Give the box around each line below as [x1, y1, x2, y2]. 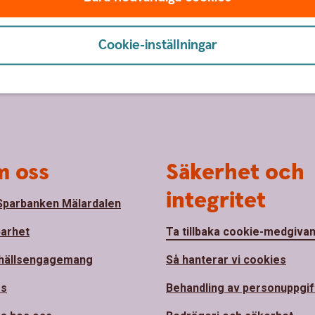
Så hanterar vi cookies [166, 253, 286, 267]
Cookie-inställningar [98, 36, 217, 54]
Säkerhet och [166, 157, 304, 188]
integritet [166, 186, 266, 217]
